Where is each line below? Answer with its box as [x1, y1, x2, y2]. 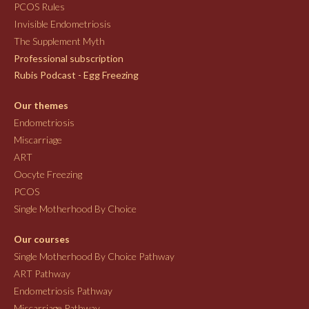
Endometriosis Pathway [14, 284, 112, 297]
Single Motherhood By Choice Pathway [14, 250, 175, 262]
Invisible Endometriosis [14, 17, 111, 30]
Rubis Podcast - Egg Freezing [14, 68, 139, 81]
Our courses [14, 232, 70, 245]
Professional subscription [14, 52, 123, 64]
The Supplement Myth [14, 34, 105, 47]
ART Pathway [14, 267, 70, 279]
